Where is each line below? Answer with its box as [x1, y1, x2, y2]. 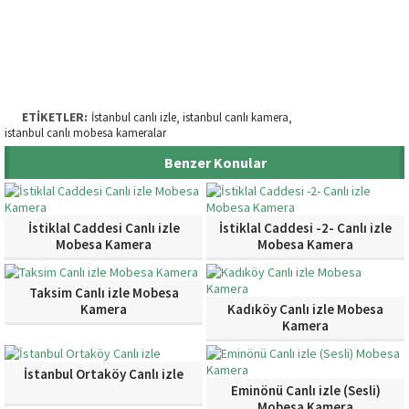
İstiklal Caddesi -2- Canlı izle [219, 219, 392, 236]
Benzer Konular [161, 153, 267, 172]
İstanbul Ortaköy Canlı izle [24, 365, 184, 383]
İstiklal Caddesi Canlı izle [27, 219, 180, 236]
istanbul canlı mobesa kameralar [5, 125, 166, 141]
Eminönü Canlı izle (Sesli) [230, 382, 381, 399]
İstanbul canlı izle [91, 110, 176, 125]
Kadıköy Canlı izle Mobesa [227, 300, 383, 318]
